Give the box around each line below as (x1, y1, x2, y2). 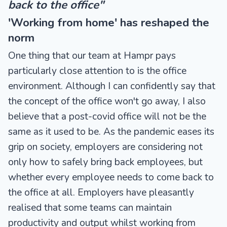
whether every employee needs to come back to (8, 170, 214, 184)
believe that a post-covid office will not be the (8, 109, 206, 123)
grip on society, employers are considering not (8, 140, 203, 154)
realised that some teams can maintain (8, 201, 172, 214)
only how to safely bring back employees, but (8, 155, 203, 169)
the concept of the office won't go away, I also (8, 94, 206, 108)
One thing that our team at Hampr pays (8, 49, 176, 62)
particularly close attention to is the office (8, 64, 186, 78)
